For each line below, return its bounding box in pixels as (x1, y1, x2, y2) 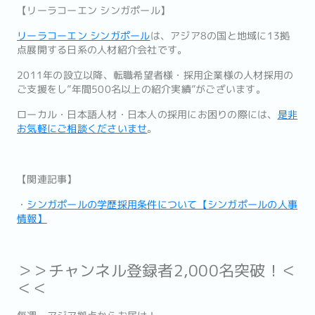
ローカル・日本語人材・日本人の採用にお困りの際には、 (17, 108, 278, 122)
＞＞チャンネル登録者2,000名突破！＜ (17, 260, 297, 281)
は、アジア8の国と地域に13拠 (150, 29, 290, 43)
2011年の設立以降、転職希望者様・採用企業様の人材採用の (17, 68, 294, 82)
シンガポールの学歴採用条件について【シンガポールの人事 (27, 198, 297, 212)
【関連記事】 (17, 172, 77, 186)
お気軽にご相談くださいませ (17, 122, 148, 136)
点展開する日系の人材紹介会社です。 (17, 43, 188, 57)
